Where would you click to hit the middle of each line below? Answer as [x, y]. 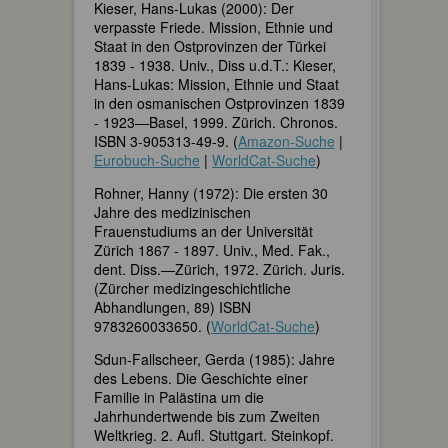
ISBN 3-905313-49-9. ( [166, 140]
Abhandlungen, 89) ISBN [172, 306]
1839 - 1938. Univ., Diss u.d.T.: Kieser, [215, 64]
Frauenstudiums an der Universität [203, 230]
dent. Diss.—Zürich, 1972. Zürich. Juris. [219, 268]
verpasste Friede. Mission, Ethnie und [213, 26]
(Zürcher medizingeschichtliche [192, 287]
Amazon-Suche [286, 140]
